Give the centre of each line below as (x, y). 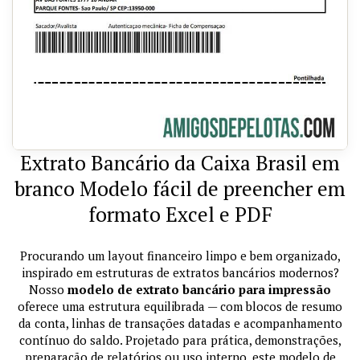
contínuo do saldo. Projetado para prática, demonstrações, (180, 340)
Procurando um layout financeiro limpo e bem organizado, (180, 255)
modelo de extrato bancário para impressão (199, 289)
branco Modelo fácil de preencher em (180, 188)
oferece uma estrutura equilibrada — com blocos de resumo (180, 306)
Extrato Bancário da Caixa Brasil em (180, 162)
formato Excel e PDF (180, 214)
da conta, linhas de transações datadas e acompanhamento (180, 323)
